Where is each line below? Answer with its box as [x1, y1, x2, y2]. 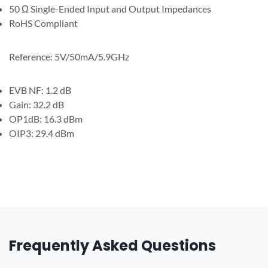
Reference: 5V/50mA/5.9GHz [9, 50, 129, 62]
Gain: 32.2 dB [9, 98, 64, 110]
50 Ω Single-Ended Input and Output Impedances [9, 2, 211, 14]
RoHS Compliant [9, 17, 78, 29]
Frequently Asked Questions [9, 235, 216, 255]
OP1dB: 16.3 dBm [9, 112, 83, 124]
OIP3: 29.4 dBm [9, 127, 74, 139]
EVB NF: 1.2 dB [9, 84, 71, 96]
